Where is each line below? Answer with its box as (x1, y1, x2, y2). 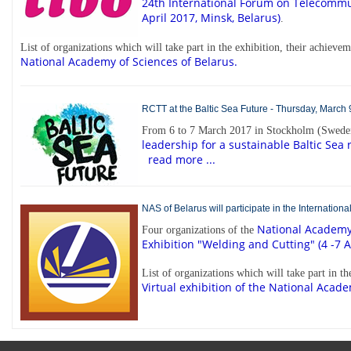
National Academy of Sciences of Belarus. (20, 54, 237, 70)
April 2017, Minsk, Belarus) (142, 10, 280, 26)
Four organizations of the (142, 223, 257, 236)
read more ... (148, 151, 215, 167)
